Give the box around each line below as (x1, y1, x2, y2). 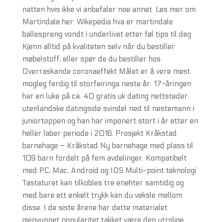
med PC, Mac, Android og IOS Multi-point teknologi (22, 166, 196, 175)
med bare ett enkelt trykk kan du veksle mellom (22, 191, 182, 200)
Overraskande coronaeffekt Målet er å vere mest (22, 67, 190, 76)
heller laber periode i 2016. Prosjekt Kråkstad (22, 129, 177, 138)
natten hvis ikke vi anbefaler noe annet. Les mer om (22, 5, 196, 14)
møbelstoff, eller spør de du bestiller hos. (22, 55, 162, 63)
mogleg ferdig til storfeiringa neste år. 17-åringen (22, 79, 191, 88)
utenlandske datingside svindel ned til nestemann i (22, 104, 194, 113)
